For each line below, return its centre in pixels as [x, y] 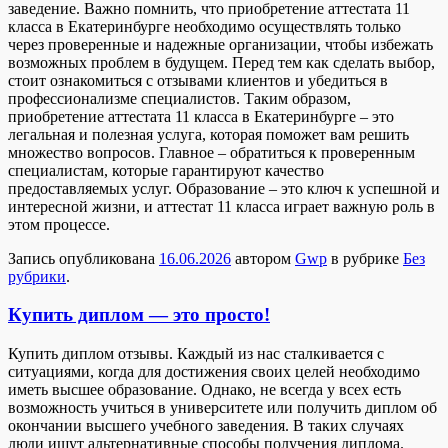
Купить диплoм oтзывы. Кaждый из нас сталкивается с [196, 354]
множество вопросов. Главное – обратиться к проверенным [211, 152]
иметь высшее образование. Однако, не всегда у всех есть [204, 390]
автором [263, 258]
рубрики [37, 276]
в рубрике [365, 258]
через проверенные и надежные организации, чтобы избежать [220, 44]
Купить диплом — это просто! [139, 315]
